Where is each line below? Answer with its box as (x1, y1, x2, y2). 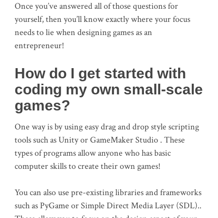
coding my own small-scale (15, 81, 203, 98)
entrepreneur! (15, 40, 64, 52)
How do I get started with (15, 65, 186, 82)
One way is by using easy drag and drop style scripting (15, 121, 199, 132)
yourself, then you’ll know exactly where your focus (15, 14, 190, 25)
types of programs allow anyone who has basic (15, 147, 171, 159)
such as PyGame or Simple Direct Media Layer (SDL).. (15, 200, 201, 211)
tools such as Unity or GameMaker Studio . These (15, 134, 185, 145)
